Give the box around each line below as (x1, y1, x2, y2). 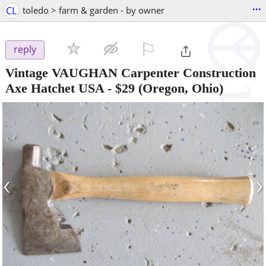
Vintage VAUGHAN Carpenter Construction (5, 65, 256, 80)
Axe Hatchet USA (5, 80, 104, 96)
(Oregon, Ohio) (135, 80, 223, 96)
